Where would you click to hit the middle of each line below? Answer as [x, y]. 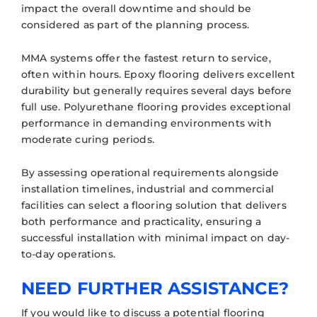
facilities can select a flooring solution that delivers [154, 205]
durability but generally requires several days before [157, 90]
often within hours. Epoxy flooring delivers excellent [158, 74]
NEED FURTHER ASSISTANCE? [155, 288]
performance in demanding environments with [146, 123]
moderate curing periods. [88, 139]
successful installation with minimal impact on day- [156, 237]
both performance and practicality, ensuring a [142, 221]
